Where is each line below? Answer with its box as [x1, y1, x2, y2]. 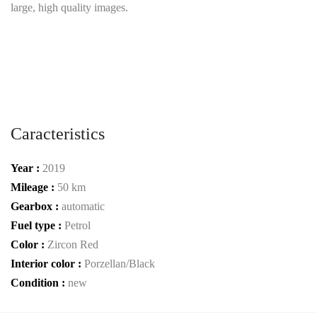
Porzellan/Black [84, 258, 155, 270]
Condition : [11, 277, 68, 289]
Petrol [64, 219, 91, 231]
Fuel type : [11, 219, 64, 231]
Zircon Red [47, 238, 98, 250]
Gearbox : [11, 200, 62, 212]
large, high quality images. [11, 1, 128, 13]
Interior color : [11, 258, 84, 270]
